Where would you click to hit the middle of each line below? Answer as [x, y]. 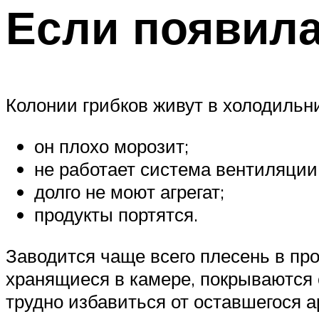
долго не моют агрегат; [129, 191]
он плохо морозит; [111, 146]
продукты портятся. [116, 214]
